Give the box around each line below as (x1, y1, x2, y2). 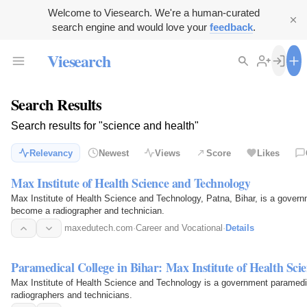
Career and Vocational (136, 223, 223, 234)
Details (225, 223, 254, 234)
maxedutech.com (64, 223, 133, 234)
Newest (99, 147, 129, 158)
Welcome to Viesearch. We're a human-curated (47, 7, 260, 19)
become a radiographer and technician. (11, 206, 164, 217)
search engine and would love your (51, 21, 210, 33)
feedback (209, 21, 253, 33)
